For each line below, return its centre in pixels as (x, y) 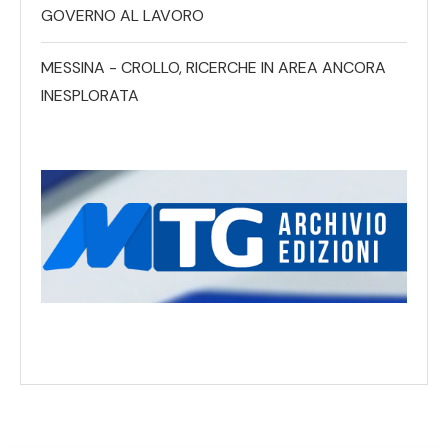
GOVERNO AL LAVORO (122, 16)
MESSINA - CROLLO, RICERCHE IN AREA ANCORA (213, 68)
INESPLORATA (90, 96)
